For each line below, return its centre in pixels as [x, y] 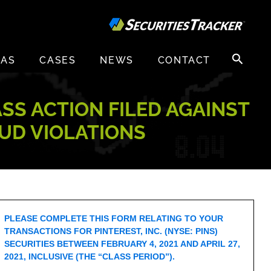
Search [241, 54]
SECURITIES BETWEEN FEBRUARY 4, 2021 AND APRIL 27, [122, 244]
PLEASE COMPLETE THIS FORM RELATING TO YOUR [114, 218]
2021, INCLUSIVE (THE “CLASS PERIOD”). [95, 256]
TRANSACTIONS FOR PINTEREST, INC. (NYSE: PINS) [111, 231]
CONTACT [184, 60]
